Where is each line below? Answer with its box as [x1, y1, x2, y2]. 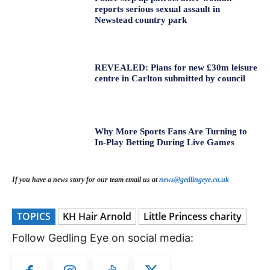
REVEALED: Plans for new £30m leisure [95, 63, 258, 72]
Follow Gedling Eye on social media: [12, 231, 193, 244]
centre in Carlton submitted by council [95, 74, 246, 83]
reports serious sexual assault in [95, 4, 221, 14]
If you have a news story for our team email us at [12, 175, 159, 184]
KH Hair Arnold [63, 209, 131, 223]
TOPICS [17, 209, 51, 223]
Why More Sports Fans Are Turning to [95, 126, 248, 136]
